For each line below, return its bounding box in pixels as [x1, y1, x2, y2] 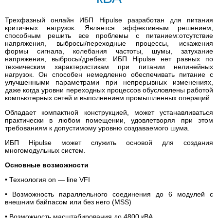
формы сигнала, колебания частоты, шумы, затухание [5, 47, 213, 55]
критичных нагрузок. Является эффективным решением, [5, 24, 213, 32]
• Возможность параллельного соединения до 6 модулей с [5, 190, 213, 199]
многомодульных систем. [5, 146, 86, 155]
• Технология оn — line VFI [5, 176, 90, 184]
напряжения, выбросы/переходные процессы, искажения [5, 39, 213, 48]
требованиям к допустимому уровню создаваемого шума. [5, 124, 190, 132]
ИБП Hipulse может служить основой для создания [5, 139, 213, 147]
